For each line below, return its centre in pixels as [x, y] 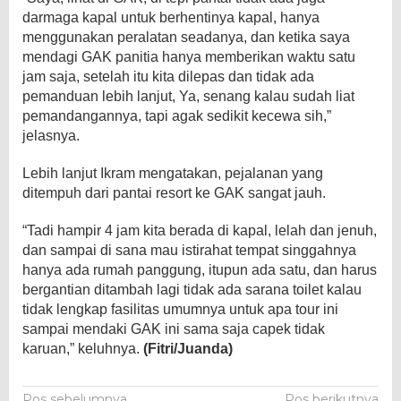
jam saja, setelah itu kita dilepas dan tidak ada [168, 76]
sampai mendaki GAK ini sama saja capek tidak [174, 328]
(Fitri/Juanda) [188, 348]
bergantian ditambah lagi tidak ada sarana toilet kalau [192, 289]
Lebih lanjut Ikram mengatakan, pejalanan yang [173, 173]
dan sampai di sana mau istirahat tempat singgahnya [189, 250]
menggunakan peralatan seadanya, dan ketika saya [186, 37]
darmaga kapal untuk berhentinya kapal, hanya [171, 17]
